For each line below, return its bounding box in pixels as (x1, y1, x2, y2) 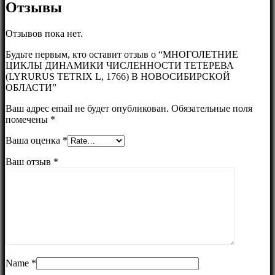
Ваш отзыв (6, 156, 53, 167)
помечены (6, 114, 50, 125)
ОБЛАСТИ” (6, 82, 56, 93)
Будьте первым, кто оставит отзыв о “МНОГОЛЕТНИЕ (6, 48, 238, 60)
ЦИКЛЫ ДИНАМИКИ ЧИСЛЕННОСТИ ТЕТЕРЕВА (6, 60, 234, 71)
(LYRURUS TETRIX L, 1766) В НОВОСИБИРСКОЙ (6, 71, 230, 82)
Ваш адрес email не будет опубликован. (6, 103, 169, 114)
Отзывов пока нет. (6, 28, 83, 39)
